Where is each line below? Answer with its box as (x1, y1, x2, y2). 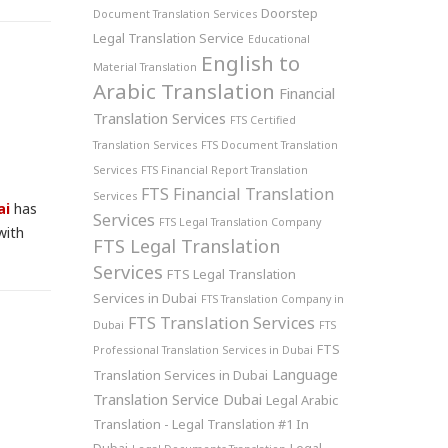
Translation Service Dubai (92, 389, 262, 409)
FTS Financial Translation (140, 183, 334, 205)
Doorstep (260, 4, 318, 22)
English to (200, 49, 300, 77)
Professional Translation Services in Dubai (92, 343, 313, 357)
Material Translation (92, 60, 197, 74)
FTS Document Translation (200, 138, 338, 152)
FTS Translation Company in (200, 292, 344, 306)
